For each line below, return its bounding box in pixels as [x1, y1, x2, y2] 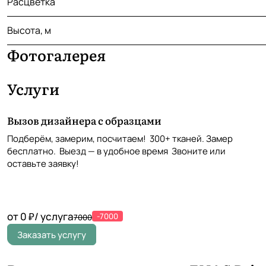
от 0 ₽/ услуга [7, 210, 74, 224]
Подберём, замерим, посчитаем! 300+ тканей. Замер [7, 132, 233, 145]
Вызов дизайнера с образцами [7, 113, 161, 128]
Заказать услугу [17, 229, 86, 241]
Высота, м [7, 24, 51, 37]
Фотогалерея [7, 44, 106, 66]
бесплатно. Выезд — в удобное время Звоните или [7, 145, 226, 158]
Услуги [7, 78, 59, 100]
